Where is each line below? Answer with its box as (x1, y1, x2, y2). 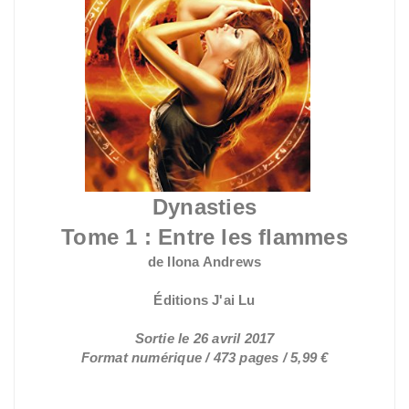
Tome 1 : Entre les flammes (61, 224, 348, 249)
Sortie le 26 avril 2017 (134, 330, 275, 346)
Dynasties (152, 194, 257, 219)
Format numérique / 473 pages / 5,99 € (80, 349, 329, 365)
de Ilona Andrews (147, 253, 262, 269)
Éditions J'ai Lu (153, 291, 256, 308)
